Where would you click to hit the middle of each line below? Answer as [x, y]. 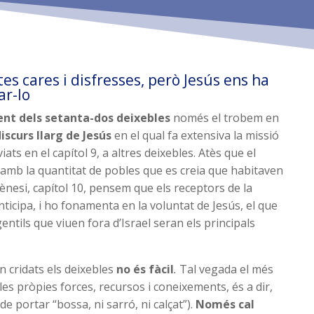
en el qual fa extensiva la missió [196, 135]
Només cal [225, 304]
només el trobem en [225, 117]
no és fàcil [144, 269]
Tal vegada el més [227, 269]
